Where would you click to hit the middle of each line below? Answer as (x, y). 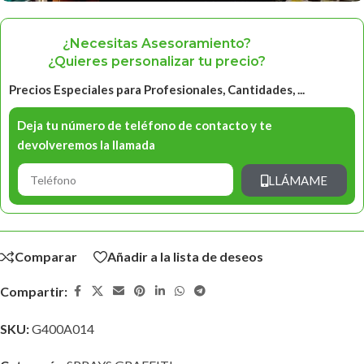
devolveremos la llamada (86, 145)
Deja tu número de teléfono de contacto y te (145, 126)
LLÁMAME (297, 180)
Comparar (46, 257)
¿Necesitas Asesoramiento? (157, 44)
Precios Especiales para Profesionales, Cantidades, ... (157, 90)
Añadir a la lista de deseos (185, 257)
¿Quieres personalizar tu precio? (157, 62)
